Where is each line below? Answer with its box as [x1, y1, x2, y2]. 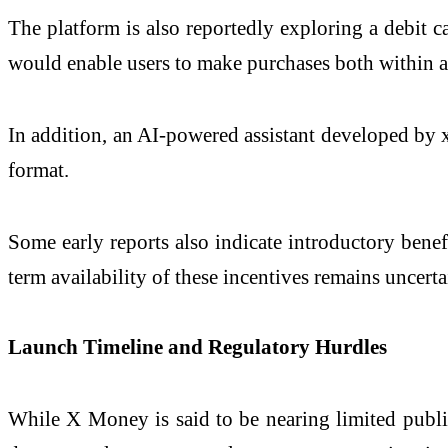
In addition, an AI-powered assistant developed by [8, 123, 442, 147]
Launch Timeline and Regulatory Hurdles [8, 335, 387, 359]
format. [8, 158, 69, 182]
